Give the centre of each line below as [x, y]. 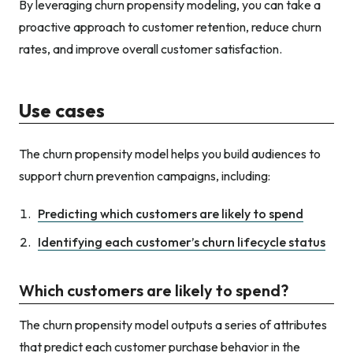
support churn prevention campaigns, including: [145, 175]
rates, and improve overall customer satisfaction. [150, 48]
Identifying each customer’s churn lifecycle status [182, 242]
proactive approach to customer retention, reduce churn [170, 26]
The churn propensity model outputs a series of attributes [173, 324]
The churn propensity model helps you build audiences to [170, 153]
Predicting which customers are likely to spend [171, 213]
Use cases [62, 110]
